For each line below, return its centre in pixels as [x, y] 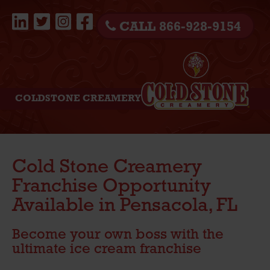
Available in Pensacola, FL [125, 206]
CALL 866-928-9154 [179, 27]
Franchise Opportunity [111, 187]
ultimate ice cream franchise [107, 250]
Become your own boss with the [118, 235]
